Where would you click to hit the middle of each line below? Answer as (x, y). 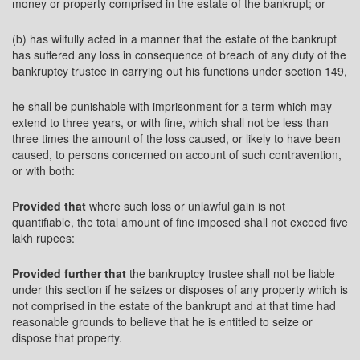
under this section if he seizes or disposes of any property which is (180, 289)
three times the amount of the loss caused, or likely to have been (176, 138)
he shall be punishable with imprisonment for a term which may (172, 106)
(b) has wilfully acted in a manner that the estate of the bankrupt (174, 39)
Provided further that (69, 273)
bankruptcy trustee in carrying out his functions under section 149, (180, 71)
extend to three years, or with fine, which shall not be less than (170, 122)
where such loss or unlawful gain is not (186, 206)
